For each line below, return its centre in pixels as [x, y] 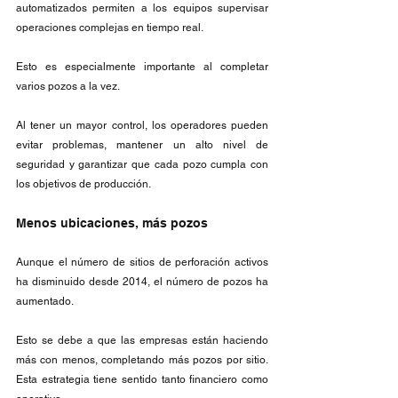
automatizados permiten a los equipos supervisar [142, 8]
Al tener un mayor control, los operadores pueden [142, 125]
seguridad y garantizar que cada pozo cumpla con [142, 164]
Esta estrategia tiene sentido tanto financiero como [142, 379]
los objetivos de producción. [84, 184]
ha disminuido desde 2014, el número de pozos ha [142, 282]
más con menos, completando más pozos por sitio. [142, 360]
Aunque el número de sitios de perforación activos [142, 262]
